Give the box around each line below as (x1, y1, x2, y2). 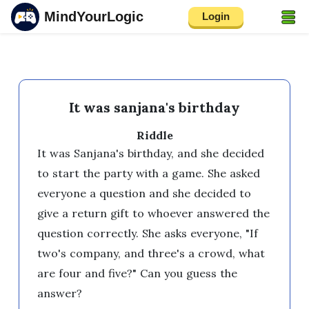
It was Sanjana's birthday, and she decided (37, 146, 264, 160)
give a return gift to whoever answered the (37, 206, 270, 220)
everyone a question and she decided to (37, 186, 251, 200)
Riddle (136, 128, 173, 142)
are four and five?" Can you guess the (37, 266, 237, 280)
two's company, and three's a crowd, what (37, 246, 265, 260)
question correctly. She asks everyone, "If (37, 226, 258, 240)
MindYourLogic (43, 9, 143, 25)
